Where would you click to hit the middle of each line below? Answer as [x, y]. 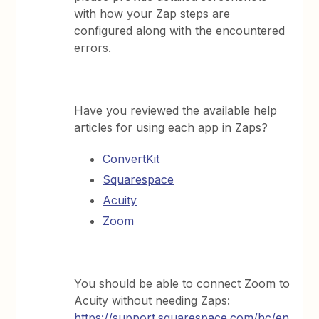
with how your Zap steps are [152, 13]
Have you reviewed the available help [176, 110]
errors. [93, 47]
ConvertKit [131, 158]
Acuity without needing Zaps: [152, 300]
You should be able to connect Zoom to [182, 283]
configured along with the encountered [180, 30]
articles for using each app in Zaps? [171, 127]
